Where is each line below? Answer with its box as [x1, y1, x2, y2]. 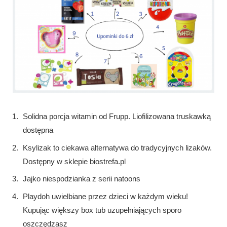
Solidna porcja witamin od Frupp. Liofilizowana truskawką [23, 112, 211, 121]
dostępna [23, 126, 53, 135]
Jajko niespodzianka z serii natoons [23, 174, 140, 183]
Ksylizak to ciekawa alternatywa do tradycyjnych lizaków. [23, 143, 212, 152]
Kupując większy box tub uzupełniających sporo [23, 205, 181, 214]
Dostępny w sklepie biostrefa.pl [23, 157, 126, 166]
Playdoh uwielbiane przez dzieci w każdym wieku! [23, 192, 188, 201]
